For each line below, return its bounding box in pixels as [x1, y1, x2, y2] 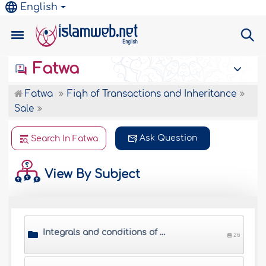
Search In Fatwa [31, 134, 99, 143]
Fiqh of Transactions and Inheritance [67, 89, 237, 99]
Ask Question [140, 134, 198, 142]
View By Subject [41, 167, 141, 181]
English [20, 2, 58, 12]
